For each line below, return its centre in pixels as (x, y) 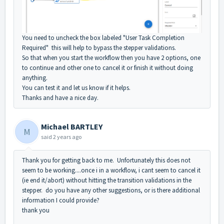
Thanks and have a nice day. (60, 98)
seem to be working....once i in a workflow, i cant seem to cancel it (111, 170)
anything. (35, 78)
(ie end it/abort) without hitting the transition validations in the (107, 180)
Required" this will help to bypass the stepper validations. (99, 48)
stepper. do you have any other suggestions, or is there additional (111, 190)
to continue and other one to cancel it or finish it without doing (107, 68)
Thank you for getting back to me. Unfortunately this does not (106, 160)
